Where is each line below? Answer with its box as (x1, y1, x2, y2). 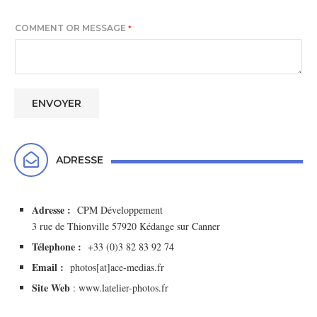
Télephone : (32, 238, 81, 254)
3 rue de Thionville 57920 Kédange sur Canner (32, 219, 220, 233)
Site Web (32, 279, 70, 295)
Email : (32, 259, 64, 275)
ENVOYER (32, 96, 81, 110)
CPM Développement (71, 202, 163, 217)
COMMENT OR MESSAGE (15, 22, 128, 33)
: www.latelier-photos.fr (70, 280, 168, 294)
